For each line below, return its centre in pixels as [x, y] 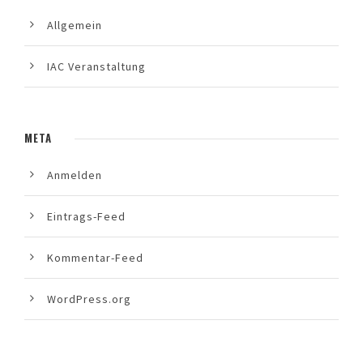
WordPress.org [89, 299]
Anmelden [75, 175]
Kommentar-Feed [95, 258]
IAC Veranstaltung [96, 67]
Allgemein [75, 26]
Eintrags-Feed [86, 217]
